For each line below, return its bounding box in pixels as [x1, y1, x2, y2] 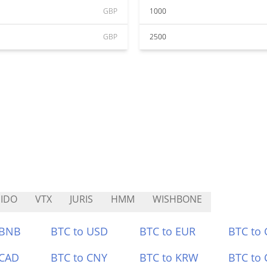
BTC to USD [51, 224, 108, 238]
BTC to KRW [139, 250, 198, 265]
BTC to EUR [139, 224, 195, 238]
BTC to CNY [51, 250, 108, 265]
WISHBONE [153, 193, 202, 206]
